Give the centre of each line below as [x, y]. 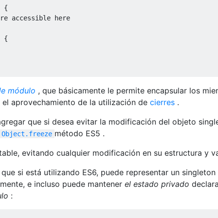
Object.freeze [27, 134]
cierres [162, 102]
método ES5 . [80, 133]
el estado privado [157, 184]
